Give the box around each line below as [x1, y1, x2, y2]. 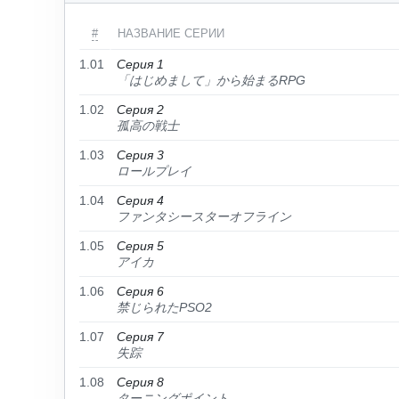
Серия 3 [117, 148, 164, 162]
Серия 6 [117, 284, 164, 298]
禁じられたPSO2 [117, 300, 212, 314]
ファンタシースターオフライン [117, 209, 291, 224]
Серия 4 [117, 193, 164, 208]
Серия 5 [117, 239, 164, 253]
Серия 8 [117, 375, 164, 389]
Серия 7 [117, 330, 164, 344]
